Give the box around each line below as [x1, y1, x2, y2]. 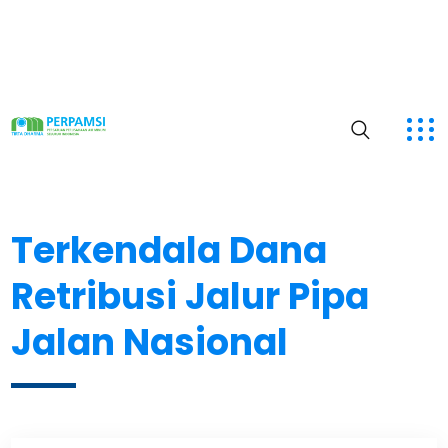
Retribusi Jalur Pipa [11, 271, 370, 322]
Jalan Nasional [11, 317, 289, 368]
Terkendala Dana [11, 225, 328, 276]
